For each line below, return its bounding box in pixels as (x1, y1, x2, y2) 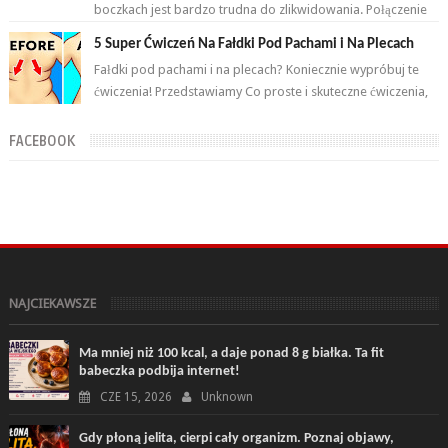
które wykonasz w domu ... (94, 106, 246, 122)
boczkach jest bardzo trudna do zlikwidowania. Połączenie (94, 2, 428, 18)
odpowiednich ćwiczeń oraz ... (94, 24, 267, 40)
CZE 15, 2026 (99, 390, 172, 405)
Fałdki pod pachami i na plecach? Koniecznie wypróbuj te (94, 62, 420, 78)
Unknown (200, 390, 253, 405)
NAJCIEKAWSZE (8, 296, 96, 312)
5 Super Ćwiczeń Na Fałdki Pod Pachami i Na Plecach (94, 37, 415, 53)
